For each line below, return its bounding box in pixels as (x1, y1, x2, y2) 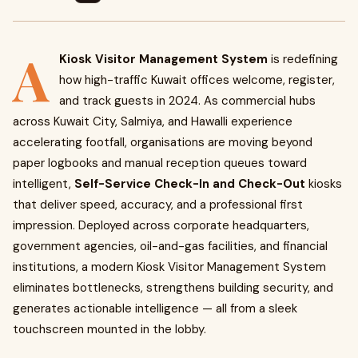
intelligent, (13, 176, 74, 192)
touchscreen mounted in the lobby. (13, 321, 206, 337)
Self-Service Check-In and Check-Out (74, 176, 305, 192)
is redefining (268, 51, 338, 67)
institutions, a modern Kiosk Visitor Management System (13, 259, 326, 275)
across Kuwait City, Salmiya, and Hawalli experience (13, 113, 292, 129)
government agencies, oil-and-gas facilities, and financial (13, 238, 328, 254)
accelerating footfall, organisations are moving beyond (13, 134, 312, 150)
